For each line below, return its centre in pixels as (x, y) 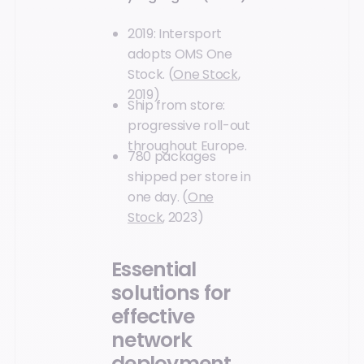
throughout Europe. (187, 146)
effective (153, 316)
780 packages (172, 156)
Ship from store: (176, 106)
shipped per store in (189, 176)
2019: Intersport (175, 34)
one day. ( (158, 197)
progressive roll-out (189, 126)
